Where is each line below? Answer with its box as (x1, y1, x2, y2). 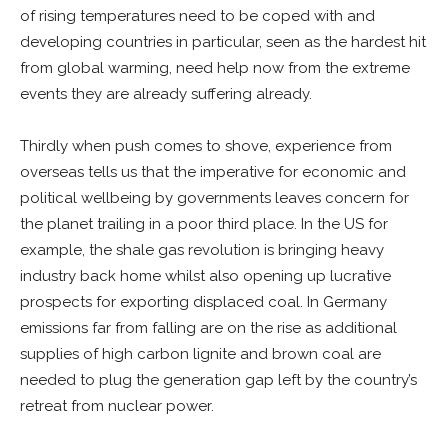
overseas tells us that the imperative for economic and (20, 163, 406, 181)
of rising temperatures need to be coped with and (20, 7, 375, 25)
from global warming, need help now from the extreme (20, 59, 410, 77)
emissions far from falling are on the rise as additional (20, 319, 397, 337)
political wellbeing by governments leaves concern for (20, 189, 409, 207)
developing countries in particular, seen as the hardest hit (20, 33, 426, 51)
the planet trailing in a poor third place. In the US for (20, 215, 388, 233)
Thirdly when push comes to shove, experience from (20, 137, 392, 155)
